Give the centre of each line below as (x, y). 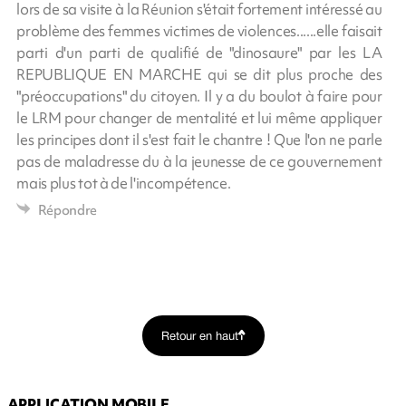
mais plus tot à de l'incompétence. (124, 183)
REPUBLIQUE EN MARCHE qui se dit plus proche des (199, 74)
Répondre (68, 210)
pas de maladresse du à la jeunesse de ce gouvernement (199, 161)
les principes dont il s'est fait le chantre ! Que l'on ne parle (199, 139)
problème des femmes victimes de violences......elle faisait (199, 30)
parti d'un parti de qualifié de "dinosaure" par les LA (199, 52)
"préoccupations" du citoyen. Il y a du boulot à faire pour (199, 96)
